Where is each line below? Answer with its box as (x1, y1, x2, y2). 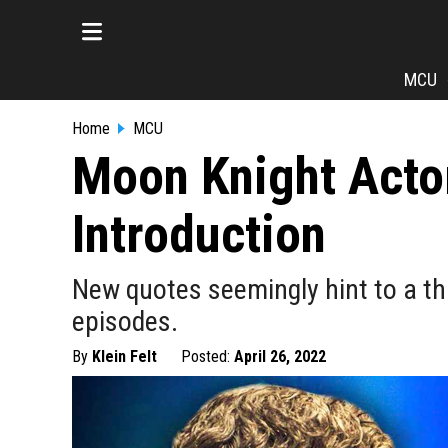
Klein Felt (92, 347, 157, 366)
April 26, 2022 (234, 347, 326, 366)
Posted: (181, 347, 234, 366)
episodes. (72, 305, 178, 338)
